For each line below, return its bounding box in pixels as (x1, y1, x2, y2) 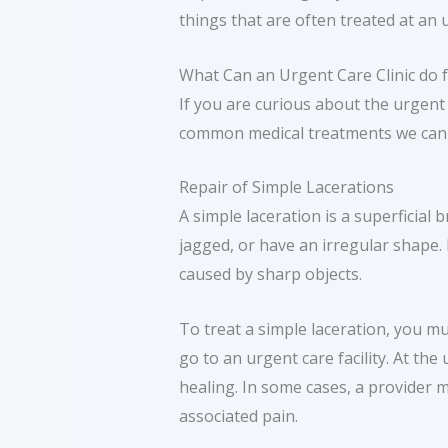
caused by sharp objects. (178, 263, 362, 286)
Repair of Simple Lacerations (178, 176, 394, 199)
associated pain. (178, 405, 298, 427)
